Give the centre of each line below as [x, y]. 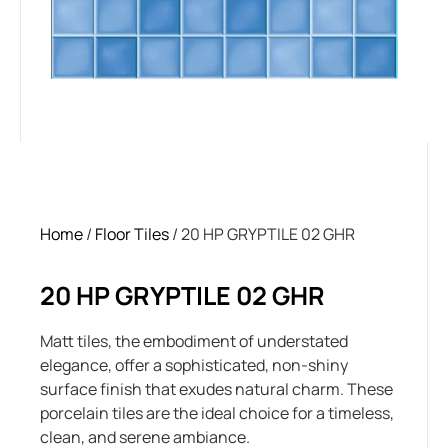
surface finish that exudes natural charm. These [216, 389]
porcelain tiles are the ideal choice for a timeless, [217, 413]
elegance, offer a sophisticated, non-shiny [194, 365]
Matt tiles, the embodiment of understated [194, 341]
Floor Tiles [132, 234]
